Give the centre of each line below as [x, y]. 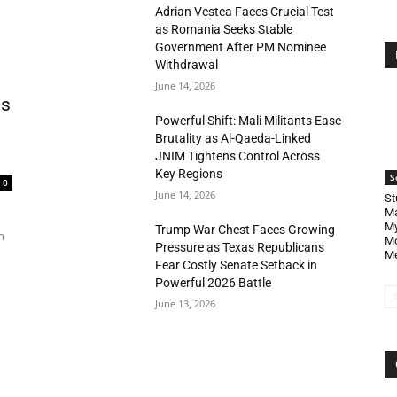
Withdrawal [187, 65]
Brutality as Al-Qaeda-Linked [234, 138]
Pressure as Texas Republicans [240, 247]
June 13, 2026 [186, 304]
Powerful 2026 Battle [214, 283]
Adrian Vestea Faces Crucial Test [245, 12]
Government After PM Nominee [241, 47]
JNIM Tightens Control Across [238, 156]
